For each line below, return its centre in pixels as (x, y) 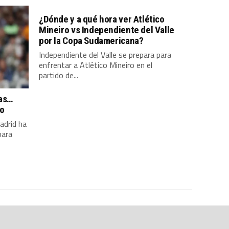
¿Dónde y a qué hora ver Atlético (102, 19)
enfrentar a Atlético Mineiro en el (96, 65)
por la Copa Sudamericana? (91, 41)
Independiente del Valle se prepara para (105, 55)
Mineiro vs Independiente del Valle (107, 30)
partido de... (59, 75)
